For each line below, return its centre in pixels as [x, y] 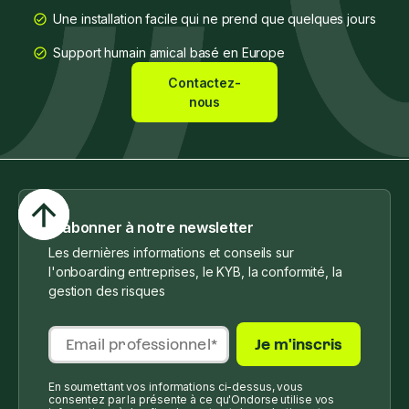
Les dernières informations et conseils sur [171, 252]
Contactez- [204, 83]
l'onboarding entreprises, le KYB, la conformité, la [195, 272]
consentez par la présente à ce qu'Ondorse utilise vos [192, 399]
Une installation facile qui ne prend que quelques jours [215, 19]
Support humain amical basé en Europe [169, 52]
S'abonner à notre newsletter [151, 227]
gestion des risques [107, 291]
